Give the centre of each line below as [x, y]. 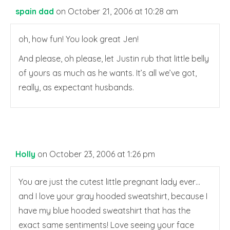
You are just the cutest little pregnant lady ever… [109, 182]
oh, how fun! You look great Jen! [79, 39]
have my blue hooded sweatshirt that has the [104, 211]
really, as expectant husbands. [76, 88]
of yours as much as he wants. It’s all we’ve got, [108, 73]
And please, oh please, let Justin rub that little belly [114, 59]
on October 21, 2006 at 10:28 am [117, 12]
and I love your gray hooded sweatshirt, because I [113, 196]
